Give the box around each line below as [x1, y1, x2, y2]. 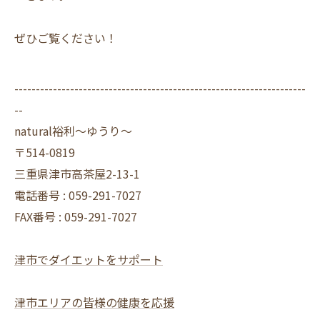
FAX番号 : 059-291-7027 [14, 208, 137, 225]
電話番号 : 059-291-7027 [14, 186, 141, 204]
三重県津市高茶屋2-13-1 [14, 165, 140, 182]
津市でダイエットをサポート [14, 251, 163, 268]
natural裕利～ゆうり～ [14, 122, 132, 139]
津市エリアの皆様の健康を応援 [14, 294, 174, 311]
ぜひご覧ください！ [14, 29, 117, 46]
